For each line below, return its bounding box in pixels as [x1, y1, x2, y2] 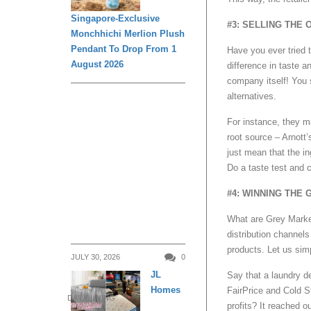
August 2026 [71, 58, 124, 69]
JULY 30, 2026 [71, 252, 120, 261]
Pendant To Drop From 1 [71, 43, 176, 54]
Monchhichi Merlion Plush [71, 28, 185, 39]
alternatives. [227, 91, 276, 102]
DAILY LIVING [67, 294, 115, 303]
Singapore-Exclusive [71, 12, 160, 24]
